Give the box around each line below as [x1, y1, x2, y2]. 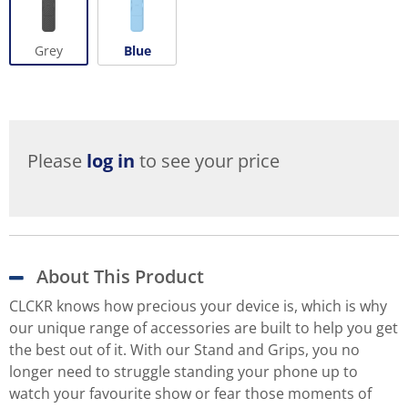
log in [87, 148, 135, 174]
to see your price [135, 148, 280, 174]
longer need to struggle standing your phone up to [9, 362, 358, 382]
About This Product [36, 264, 204, 290]
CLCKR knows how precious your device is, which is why [9, 296, 387, 317]
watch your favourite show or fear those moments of [9, 383, 372, 404]
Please [27, 148, 87, 174]
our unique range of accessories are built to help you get [9, 318, 398, 339]
